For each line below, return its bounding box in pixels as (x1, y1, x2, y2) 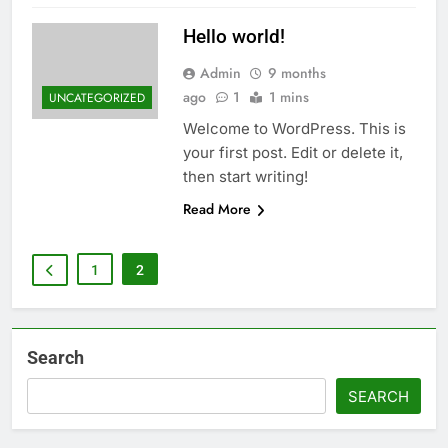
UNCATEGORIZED (49, 88, 145, 107)
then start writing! (182, 166, 308, 186)
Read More (182, 198, 251, 219)
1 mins (268, 86, 309, 107)
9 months (267, 62, 326, 83)
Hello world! (182, 24, 285, 48)
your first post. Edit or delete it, (182, 142, 403, 162)
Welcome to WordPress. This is (182, 118, 406, 138)
